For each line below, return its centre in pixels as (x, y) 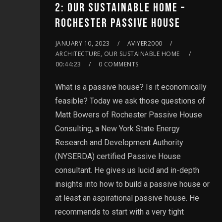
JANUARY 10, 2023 (83, 43)
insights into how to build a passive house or (132, 184)
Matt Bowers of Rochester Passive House (128, 114)
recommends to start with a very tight (119, 212)
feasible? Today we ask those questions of (130, 101)
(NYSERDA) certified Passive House (118, 156)
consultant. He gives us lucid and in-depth (127, 170)
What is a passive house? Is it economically (131, 87)
